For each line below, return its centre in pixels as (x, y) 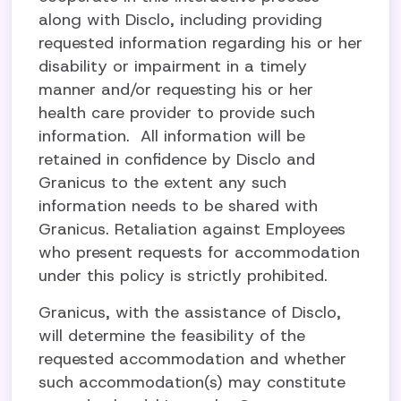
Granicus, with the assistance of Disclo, (190, 312)
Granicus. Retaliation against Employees (192, 229)
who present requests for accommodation (200, 252)
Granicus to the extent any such (163, 183)
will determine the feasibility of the (172, 336)
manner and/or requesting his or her (176, 90)
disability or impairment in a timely (173, 66)
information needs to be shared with (179, 206)
